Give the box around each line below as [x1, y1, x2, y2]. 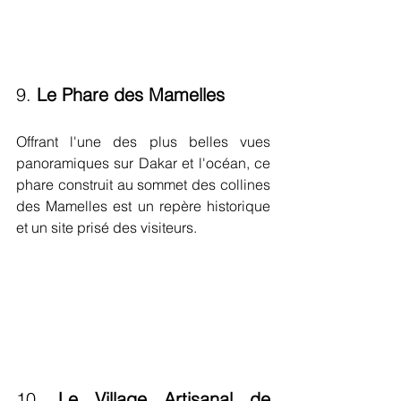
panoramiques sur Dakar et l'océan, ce [16, 154, 270, 173]
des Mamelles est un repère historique [16, 197, 270, 216]
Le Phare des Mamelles [37, 83, 225, 107]
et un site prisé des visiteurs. [16, 218, 197, 237]
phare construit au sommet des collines [16, 175, 270, 194]
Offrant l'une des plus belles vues [16, 132, 270, 151]
